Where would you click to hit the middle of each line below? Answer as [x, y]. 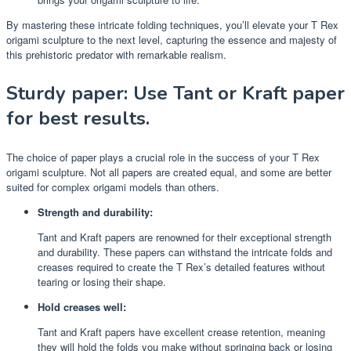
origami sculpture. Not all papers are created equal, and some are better [169, 172]
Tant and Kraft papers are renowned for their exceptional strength [185, 237]
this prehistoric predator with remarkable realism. [116, 54]
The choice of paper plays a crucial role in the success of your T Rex [163, 157]
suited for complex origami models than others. [113, 186]
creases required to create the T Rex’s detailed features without [181, 266]
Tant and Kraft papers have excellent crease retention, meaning [181, 331]
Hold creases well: [82, 306]
